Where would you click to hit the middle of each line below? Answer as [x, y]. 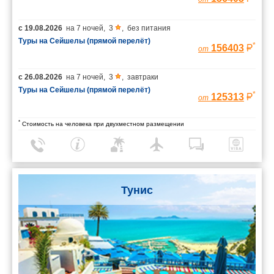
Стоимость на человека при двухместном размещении [102, 124]
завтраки [143, 77]
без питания [149, 28]
